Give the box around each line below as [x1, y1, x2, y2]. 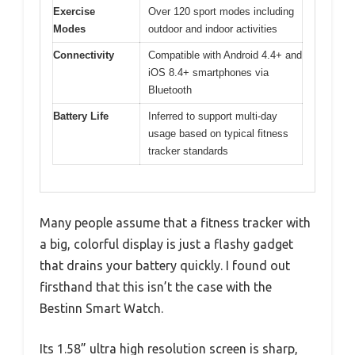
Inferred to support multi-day [148, 109, 277, 122]
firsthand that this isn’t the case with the [40, 280, 272, 295]
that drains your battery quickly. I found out [40, 258, 290, 273]
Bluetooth [148, 83, 192, 96]
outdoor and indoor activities [148, 22, 277, 35]
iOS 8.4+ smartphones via [148, 66, 269, 78]
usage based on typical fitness [148, 127, 288, 139]
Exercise [53, 5, 95, 17]
